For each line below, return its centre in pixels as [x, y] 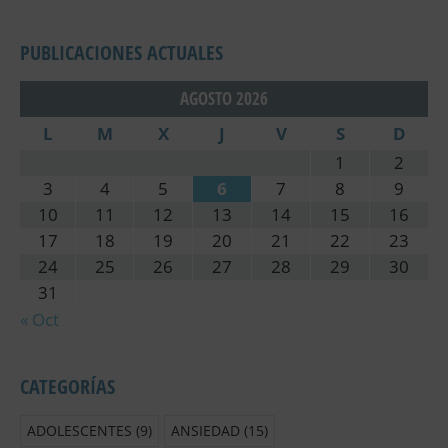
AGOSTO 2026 [224, 98]
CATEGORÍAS [67, 386]
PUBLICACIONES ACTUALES [121, 52]
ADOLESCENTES [79, 430]
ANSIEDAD [205, 430]
